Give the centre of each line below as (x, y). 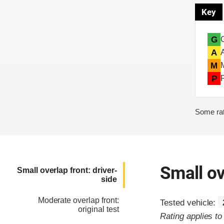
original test (98, 209)
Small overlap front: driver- (67, 170)
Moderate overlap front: (78, 200)
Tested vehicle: (189, 203)
